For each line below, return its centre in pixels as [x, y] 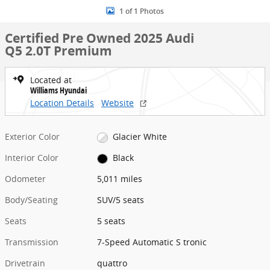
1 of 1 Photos [142, 11]
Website [118, 103]
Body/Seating [31, 200]
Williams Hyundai [58, 90]
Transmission [32, 242]
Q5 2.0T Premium [58, 51]
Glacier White [140, 137]
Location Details [62, 103]
